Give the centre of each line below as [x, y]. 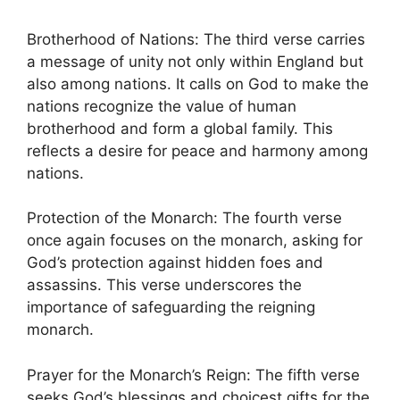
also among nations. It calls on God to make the [198, 83]
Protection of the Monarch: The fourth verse [184, 218]
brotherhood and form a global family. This [180, 128]
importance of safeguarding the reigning [171, 308]
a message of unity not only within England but [195, 61]
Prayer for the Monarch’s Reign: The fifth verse [193, 375]
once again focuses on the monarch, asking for [195, 241]
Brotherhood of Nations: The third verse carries [196, 39]
